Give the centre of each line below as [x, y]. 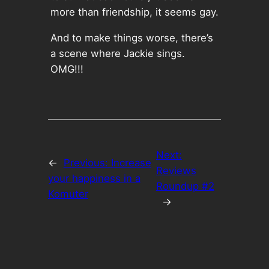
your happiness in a [94, 178]
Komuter [68, 194]
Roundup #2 [185, 186]
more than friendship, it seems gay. [134, 12]
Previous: [87, 162]
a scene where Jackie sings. [117, 53]
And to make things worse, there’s [131, 38]
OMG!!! [67, 69]
